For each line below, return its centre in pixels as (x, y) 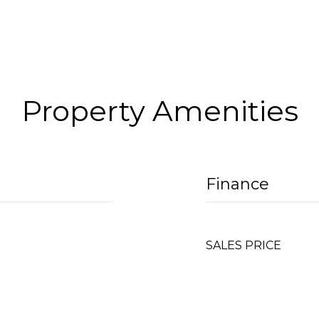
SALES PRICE (244, 245)
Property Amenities (159, 111)
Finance (237, 184)
